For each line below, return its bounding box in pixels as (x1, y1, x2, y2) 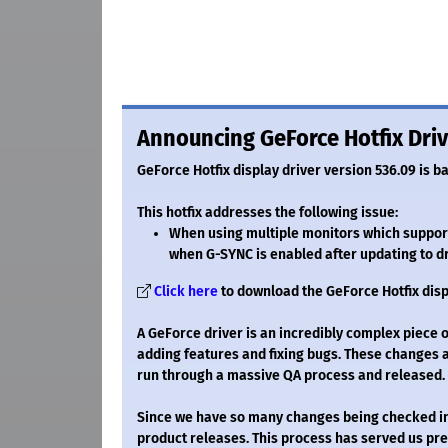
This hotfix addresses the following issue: (137, 204, 398, 222)
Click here (154, 283, 218, 301)
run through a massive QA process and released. (137, 367, 445, 385)
